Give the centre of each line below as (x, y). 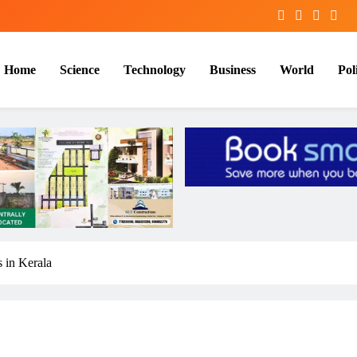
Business (233, 69)
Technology (155, 69)
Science (80, 69)
